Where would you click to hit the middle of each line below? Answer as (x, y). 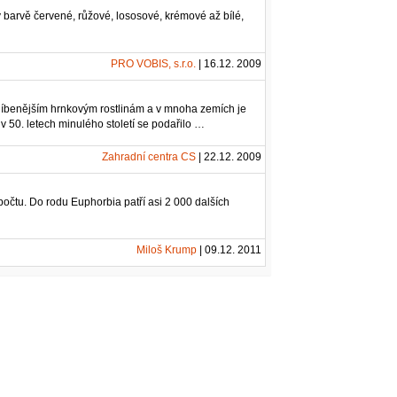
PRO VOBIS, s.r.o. (154, 63)
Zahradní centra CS (149, 156)
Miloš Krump (167, 249)
